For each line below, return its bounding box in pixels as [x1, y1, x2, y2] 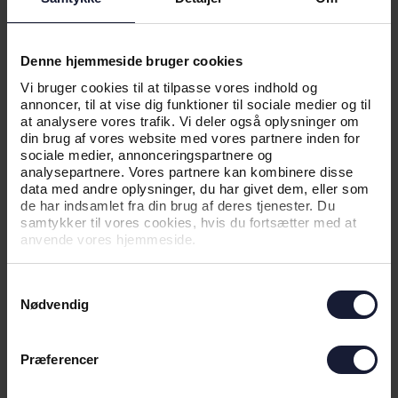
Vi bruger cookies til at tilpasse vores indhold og [20, 79, 317, 95]
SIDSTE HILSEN [18, 16, 183, 43]
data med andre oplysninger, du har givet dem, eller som [20, 180, 370, 196]
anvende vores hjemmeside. [20, 231, 196, 247]
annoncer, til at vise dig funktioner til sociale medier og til [20, 96, 370, 112]
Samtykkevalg [6, 279, 92, 294]
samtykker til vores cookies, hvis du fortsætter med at [20, 214, 356, 230]
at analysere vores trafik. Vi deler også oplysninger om [20, 113, 360, 129]
